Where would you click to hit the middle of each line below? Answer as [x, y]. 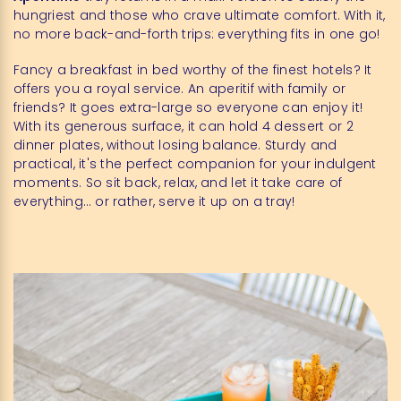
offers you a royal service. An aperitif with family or [180, 89]
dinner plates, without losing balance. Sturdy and [175, 145]
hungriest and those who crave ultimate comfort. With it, [200, 15]
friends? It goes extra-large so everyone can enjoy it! [188, 107]
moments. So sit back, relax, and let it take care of [178, 183]
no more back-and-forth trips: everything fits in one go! [197, 34]
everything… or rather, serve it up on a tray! [154, 201]
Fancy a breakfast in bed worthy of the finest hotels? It [193, 70]
